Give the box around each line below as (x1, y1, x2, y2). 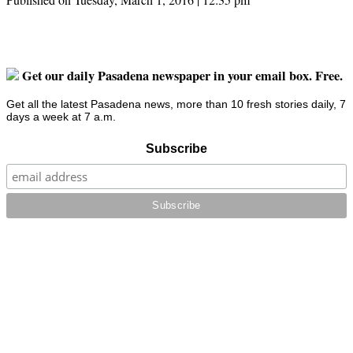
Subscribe (146, 142, 207, 156)
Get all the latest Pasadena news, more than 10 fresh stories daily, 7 (6, 98, 346, 111)
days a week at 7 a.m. (6, 110, 116, 124)
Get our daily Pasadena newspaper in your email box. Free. (19, 65, 343, 85)
